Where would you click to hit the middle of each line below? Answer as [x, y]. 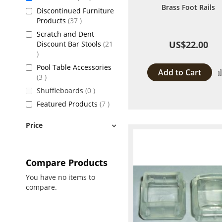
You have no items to [60, 177]
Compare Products [67, 163]
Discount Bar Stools [70, 44]
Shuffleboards [61, 90]
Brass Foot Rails [189, 7]
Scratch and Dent [65, 34]
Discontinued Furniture [75, 11]
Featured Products [68, 104]
